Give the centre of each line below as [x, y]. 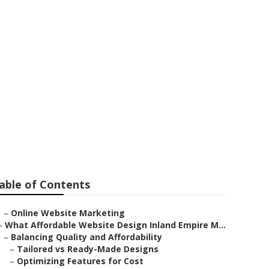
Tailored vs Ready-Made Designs [88, 249]
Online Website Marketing [68, 213]
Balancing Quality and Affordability [86, 237]
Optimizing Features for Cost [80, 261]
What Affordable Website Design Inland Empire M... [115, 225]
